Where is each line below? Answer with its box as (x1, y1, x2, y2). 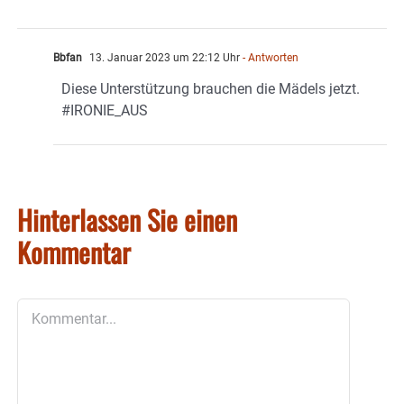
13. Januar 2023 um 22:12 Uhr (87, 50, 240, 64)
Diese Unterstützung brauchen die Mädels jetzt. (61, 79, 360, 97)
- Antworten (240, 50, 298, 64)
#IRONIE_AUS (61, 101, 148, 119)
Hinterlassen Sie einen (17, 198, 237, 240)
